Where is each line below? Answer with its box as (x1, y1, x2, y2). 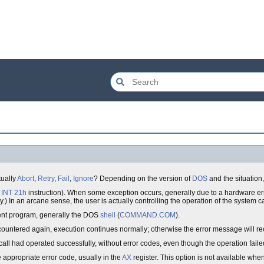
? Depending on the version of (94, 174, 192, 183)
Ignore (73, 174, 94, 183)
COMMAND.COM (120, 211, 176, 219)
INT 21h (1, 189, 27, 197)
